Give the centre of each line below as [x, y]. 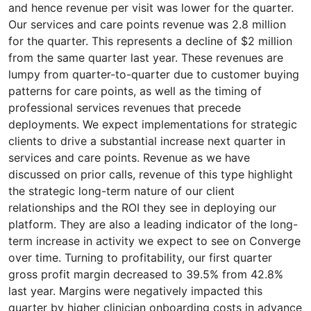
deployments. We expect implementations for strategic [153, 124]
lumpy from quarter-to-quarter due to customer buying [154, 74]
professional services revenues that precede [125, 108]
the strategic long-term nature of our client [121, 191]
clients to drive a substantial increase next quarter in [147, 141]
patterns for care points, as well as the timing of [135, 91]
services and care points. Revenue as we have [129, 158]
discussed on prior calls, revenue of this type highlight [151, 174]
